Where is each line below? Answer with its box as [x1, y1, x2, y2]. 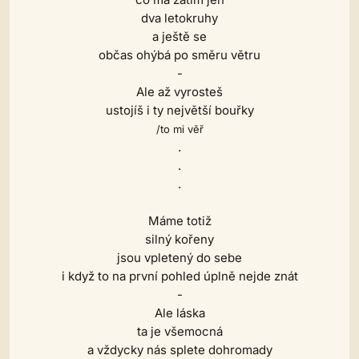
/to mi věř [155, 123, 204, 135]
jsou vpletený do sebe [117, 250, 242, 265]
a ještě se [152, 29, 207, 44]
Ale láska [154, 305, 205, 321]
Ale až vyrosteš [136, 84, 223, 99]
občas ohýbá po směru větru [99, 47, 260, 63]
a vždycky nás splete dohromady [87, 342, 272, 357]
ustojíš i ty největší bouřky [105, 103, 254, 118]
